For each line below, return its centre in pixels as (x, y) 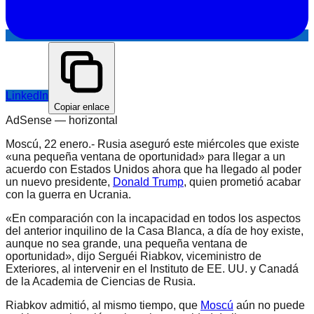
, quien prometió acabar (242, 182)
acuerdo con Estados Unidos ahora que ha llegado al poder (153, 169)
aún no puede (269, 305)
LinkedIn (27, 95)
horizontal (93, 120)
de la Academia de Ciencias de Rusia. (101, 281)
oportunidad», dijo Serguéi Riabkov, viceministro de (134, 256)
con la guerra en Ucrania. (68, 194)
